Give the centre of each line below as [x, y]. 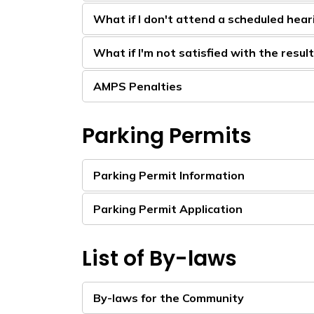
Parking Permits [167, 136]
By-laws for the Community [169, 298]
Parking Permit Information [169, 175]
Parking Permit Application [168, 209]
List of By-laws [159, 259]
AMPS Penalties [138, 86]
